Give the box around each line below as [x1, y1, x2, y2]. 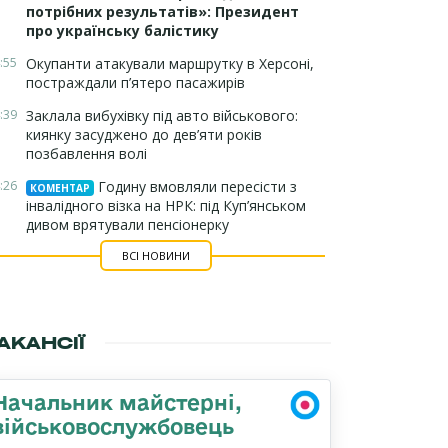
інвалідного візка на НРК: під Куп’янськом [26, 196, 306, 215]
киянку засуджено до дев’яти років [26, 125, 262, 144]
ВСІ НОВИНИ [121, 248, 190, 263]
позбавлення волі [26, 144, 147, 163]
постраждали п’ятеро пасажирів [26, 73, 245, 92]
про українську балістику [26, 21, 219, 40]
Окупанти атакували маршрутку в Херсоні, [26, 54, 314, 73]
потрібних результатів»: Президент [26, 2, 299, 21]
